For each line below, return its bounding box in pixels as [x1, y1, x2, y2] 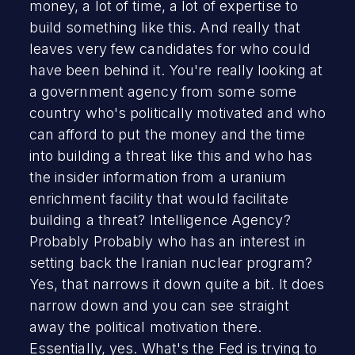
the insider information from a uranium [29, 168, 287, 185]
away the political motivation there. [29, 318, 262, 335]
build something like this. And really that [29, 18, 300, 36]
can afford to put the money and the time [29, 125, 305, 143]
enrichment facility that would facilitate [29, 189, 288, 207]
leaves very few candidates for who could [29, 40, 311, 57]
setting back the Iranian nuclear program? [29, 254, 312, 271]
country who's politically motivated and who [29, 104, 326, 121]
